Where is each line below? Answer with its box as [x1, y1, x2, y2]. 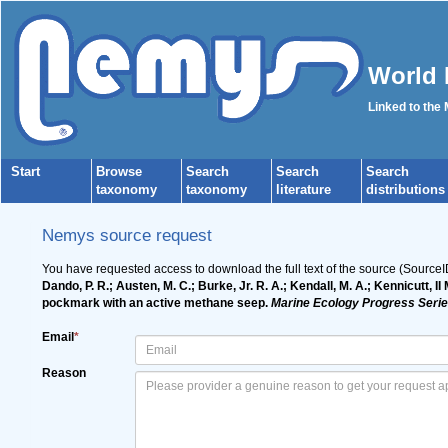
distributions [366, 182, 445, 197]
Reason [41, 366, 86, 380]
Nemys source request [41, 225, 212, 245]
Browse [96, 164, 142, 179]
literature [276, 182, 331, 197]
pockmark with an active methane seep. [41, 296, 271, 310]
